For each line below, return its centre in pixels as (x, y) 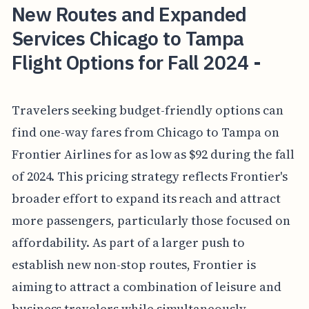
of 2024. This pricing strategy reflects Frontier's (150, 177)
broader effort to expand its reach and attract (146, 199)
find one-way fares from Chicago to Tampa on (145, 132)
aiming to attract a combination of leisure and (146, 287)
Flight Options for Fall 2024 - (136, 62)
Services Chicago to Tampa (128, 38)
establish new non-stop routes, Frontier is (133, 265)
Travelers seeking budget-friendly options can (147, 110)
